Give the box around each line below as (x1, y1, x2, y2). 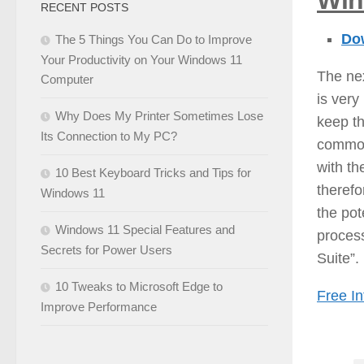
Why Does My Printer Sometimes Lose (55, 109, 263, 123)
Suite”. (317, 250, 359, 267)
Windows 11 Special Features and (55, 223, 235, 237)
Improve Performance (41, 300, 157, 314)
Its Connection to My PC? (41, 129, 177, 144)
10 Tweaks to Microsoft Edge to (55, 279, 223, 294)
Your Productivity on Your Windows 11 (41, 53, 242, 67)
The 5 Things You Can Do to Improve (55, 32, 252, 47)
